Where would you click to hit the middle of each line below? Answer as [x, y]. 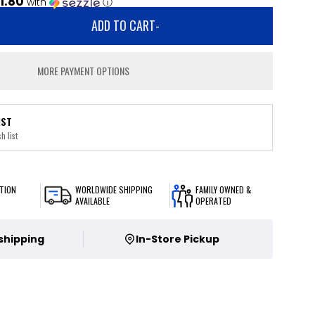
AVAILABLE [93, 201]
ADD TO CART [124, 25]
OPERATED [213, 201]
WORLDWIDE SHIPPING [114, 189]
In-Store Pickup [177, 239]
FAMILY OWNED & [223, 189]
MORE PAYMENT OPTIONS [84, 71]
